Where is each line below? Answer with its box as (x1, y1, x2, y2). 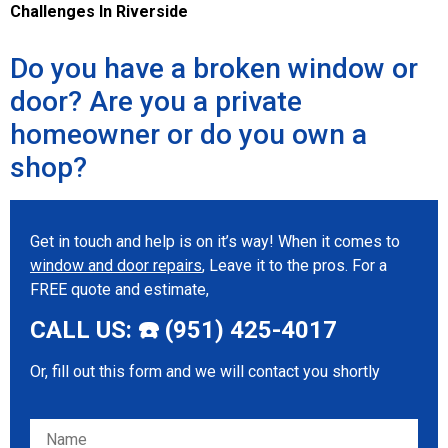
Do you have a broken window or (10, 52, 418, 85)
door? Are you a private (10, 85, 302, 118)
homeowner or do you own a (10, 118, 367, 151)
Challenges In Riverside (10, 2, 188, 21)
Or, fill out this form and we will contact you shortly (30, 362, 380, 382)
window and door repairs (30, 256, 202, 275)
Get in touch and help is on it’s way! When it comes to (30, 232, 400, 251)
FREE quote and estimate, (30, 280, 209, 299)
